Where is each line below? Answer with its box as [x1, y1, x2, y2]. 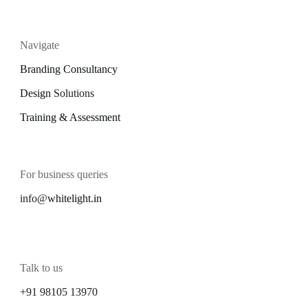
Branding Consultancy [20, 63, 118, 75]
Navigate [20, 39, 60, 51]
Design [20, 87, 54, 99]
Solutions [54, 87, 95, 99]
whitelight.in [47, 192, 102, 204]
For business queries [20, 168, 109, 180]
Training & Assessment [20, 111, 121, 123]
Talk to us [20, 262, 63, 274]
